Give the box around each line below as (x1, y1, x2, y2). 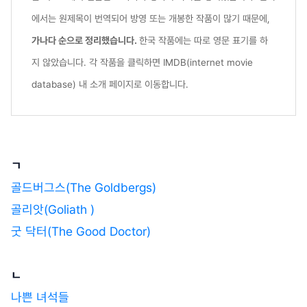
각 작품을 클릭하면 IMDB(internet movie (89, 56, 253, 68)
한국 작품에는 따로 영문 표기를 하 (139, 34, 268, 46)
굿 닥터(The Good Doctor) (11, 223, 154, 238)
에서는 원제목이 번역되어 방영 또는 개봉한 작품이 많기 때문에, (32, 12, 270, 24)
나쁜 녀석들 (11, 289, 73, 304)
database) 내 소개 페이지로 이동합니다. (32, 78, 188, 90)
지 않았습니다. (32, 56, 89, 68)
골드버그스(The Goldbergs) (11, 180, 160, 195)
